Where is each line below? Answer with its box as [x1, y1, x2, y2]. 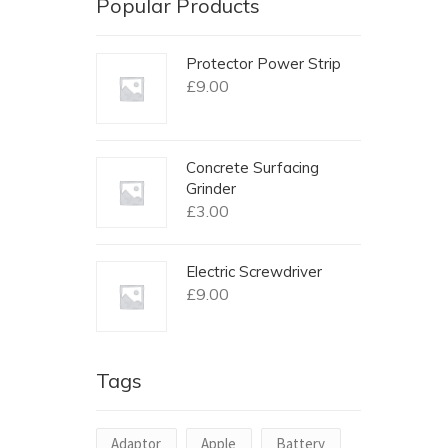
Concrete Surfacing [186, 158, 319, 178]
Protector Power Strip [186, 54, 341, 74]
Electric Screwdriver [186, 262, 322, 282]
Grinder [186, 179, 236, 199]
